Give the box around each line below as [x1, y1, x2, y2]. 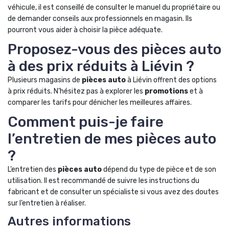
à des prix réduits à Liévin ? [8, 58, 194, 75]
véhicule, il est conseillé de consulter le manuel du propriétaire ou [8, 3, 220, 12]
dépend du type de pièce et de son [102, 165, 216, 174]
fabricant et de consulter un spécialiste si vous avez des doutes [8, 188, 219, 196]
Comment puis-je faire [8, 113, 164, 130]
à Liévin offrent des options [126, 76, 217, 84]
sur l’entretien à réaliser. [8, 199, 86, 208]
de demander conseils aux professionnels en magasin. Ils [8, 14, 192, 23]
